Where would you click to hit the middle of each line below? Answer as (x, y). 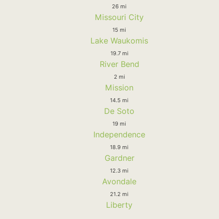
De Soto (119, 111)
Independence (119, 135)
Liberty (119, 205)
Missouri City (119, 17)
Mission (119, 88)
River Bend (119, 64)
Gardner (119, 158)
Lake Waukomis (119, 41)
